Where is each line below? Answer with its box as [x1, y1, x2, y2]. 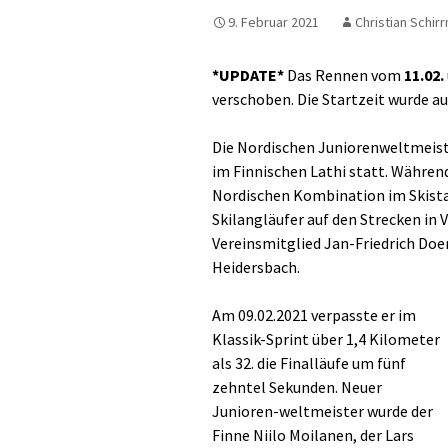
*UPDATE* [212, 65, 284, 85]
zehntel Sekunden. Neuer [212, 377, 382, 397]
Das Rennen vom [284, 65, 404, 85]
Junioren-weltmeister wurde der [212, 401, 433, 421]
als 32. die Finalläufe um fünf [212, 353, 406, 373]
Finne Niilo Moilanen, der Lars [212, 425, 414, 445]
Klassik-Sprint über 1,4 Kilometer [212, 329, 440, 349]
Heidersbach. [212, 257, 300, 277]
